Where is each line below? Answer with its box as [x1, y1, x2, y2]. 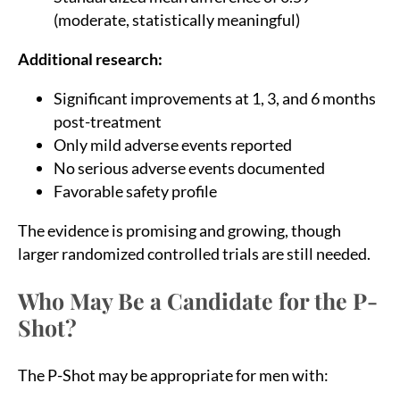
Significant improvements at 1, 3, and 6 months [54, 87, 376, 108]
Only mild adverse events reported [54, 134, 292, 154]
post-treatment [54, 111, 162, 131]
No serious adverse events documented [54, 157, 325, 178]
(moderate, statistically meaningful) [54, 9, 300, 29]
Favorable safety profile [54, 180, 217, 201]
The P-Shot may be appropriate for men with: [18, 364, 329, 385]
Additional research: [18, 48, 162, 69]
